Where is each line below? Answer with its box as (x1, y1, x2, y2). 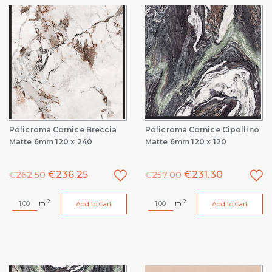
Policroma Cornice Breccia (9, 125, 117, 134)
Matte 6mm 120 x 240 (9, 137, 92, 146)
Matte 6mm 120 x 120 (145, 137, 226, 146)
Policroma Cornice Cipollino (145, 125, 259, 134)
